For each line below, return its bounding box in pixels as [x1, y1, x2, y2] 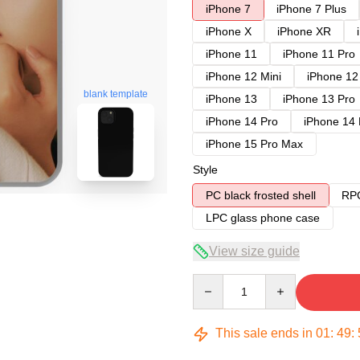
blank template [84, 88, 148, 100]
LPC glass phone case [206, 211, 320, 224]
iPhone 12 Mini [206, 70, 281, 83]
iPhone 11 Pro [283, 47, 355, 60]
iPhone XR [277, 25, 331, 38]
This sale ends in [212, 326, 316, 340]
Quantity [192, 275, 235, 288]
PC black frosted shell [206, 189, 316, 202]
